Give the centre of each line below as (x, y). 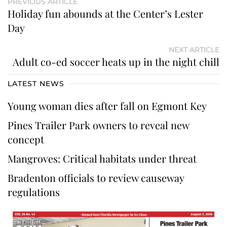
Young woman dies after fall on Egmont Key (108, 106)
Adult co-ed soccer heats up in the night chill (116, 62)
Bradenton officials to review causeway (96, 178)
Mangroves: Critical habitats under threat (102, 159)
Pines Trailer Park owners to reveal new (98, 125)
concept (27, 139)
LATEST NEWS (36, 84)
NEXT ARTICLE (194, 50)
